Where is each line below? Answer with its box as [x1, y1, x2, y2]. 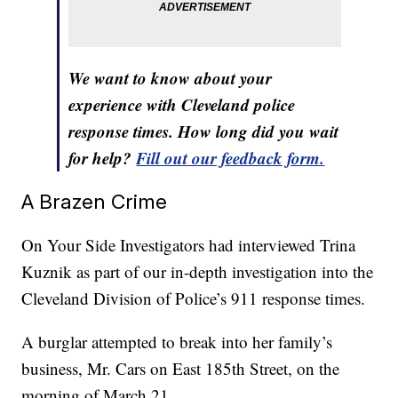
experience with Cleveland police [68, 92, 296, 117]
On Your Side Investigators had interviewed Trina [21, 234, 356, 257]
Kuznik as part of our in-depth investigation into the [21, 260, 374, 283]
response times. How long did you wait [68, 119, 339, 144]
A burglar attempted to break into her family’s [21, 330, 333, 354]
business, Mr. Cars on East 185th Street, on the [21, 357, 340, 380]
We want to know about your [68, 66, 273, 91]
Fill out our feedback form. [136, 146, 325, 171]
